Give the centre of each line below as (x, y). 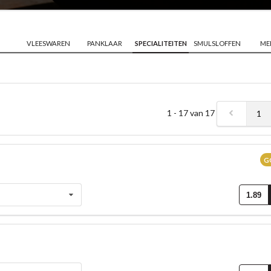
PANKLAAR (104, 43)
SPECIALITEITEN (161, 43)
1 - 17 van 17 (192, 113)
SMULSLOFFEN (217, 43)
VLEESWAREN (48, 43)
